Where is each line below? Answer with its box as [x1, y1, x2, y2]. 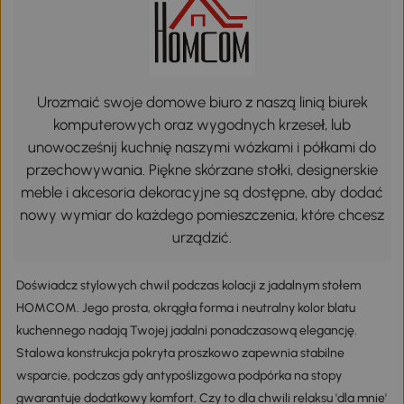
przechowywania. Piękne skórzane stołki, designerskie [26, 160, 378, 179]
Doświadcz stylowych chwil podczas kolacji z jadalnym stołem [15, 278, 361, 294]
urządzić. [172, 227, 232, 246]
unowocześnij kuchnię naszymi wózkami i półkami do [28, 137, 376, 156]
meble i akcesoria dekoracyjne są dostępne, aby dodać [21, 182, 383, 201]
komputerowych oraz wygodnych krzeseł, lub [53, 115, 351, 133]
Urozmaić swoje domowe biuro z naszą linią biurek [36, 92, 368, 111]
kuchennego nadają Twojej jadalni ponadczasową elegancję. [15, 323, 357, 339]
